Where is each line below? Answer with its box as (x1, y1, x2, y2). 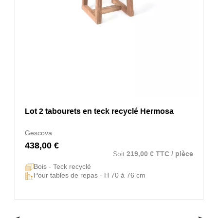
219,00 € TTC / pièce (127, 149, 193, 158)
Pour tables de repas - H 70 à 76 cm (34, 171, 145, 179)
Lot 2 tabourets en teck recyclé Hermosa (25, 107, 174, 115)
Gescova (25, 128, 52, 137)
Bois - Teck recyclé (34, 162, 91, 170)
